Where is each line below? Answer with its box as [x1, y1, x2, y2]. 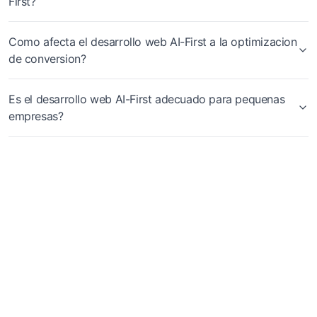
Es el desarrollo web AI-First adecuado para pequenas [8, 92, 285, 106]
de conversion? [8, 52, 86, 66]
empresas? [8, 109, 64, 123]
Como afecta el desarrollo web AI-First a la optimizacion [8, 35, 297, 49]
